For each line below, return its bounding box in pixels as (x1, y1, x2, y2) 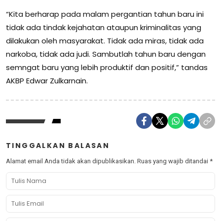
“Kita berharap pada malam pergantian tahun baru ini (6, 9, 204, 20)
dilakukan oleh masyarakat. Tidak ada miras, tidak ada (6, 36, 204, 46)
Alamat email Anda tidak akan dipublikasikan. (6, 157, 136, 165)
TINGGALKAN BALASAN (6, 141, 110, 151)
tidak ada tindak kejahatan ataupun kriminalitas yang (6, 22, 201, 33)
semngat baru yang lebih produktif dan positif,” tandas (6, 62, 208, 73)
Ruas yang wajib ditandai (137, 157, 210, 165)
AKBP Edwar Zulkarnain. (6, 75, 88, 86)
